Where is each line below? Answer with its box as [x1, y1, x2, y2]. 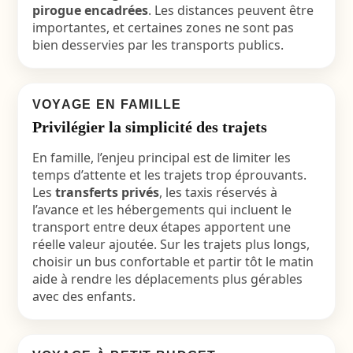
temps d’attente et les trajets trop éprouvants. [32, 166, 307, 184]
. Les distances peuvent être [147, 2, 314, 19]
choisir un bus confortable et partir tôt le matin [32, 253, 314, 270]
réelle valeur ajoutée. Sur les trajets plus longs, [32, 236, 310, 253]
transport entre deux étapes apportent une [32, 218, 291, 236]
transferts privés [54, 184, 159, 201]
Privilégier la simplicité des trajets [32, 118, 267, 136]
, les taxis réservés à [158, 184, 277, 201]
